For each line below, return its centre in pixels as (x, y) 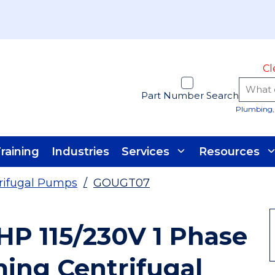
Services (145, 151)
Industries (80, 151)
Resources (229, 151)
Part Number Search (190, 95)
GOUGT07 (122, 183)
